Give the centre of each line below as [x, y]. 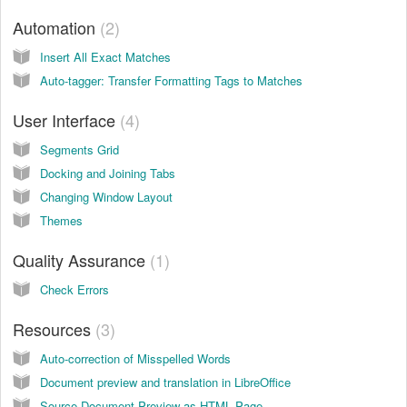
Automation [56, 27]
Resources [54, 328]
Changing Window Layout [106, 196]
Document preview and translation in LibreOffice [165, 382]
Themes [61, 220]
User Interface [66, 119]
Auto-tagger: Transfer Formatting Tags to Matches [171, 80]
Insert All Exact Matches [105, 56]
